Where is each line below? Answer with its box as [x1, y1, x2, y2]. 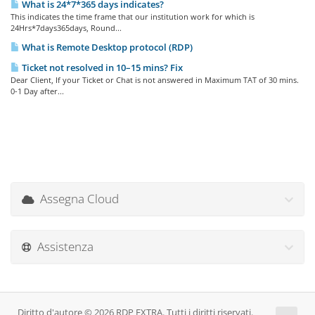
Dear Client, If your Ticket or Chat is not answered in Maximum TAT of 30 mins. [11, 75, 299, 85]
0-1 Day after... [11, 86, 64, 96]
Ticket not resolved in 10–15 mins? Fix [20, 61, 183, 74]
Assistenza [32, 238, 94, 255]
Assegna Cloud [34, 191, 119, 207]
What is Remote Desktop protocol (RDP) [20, 41, 193, 53]
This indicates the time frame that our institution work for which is [11, 11, 255, 22]
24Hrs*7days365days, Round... [11, 22, 122, 33]
